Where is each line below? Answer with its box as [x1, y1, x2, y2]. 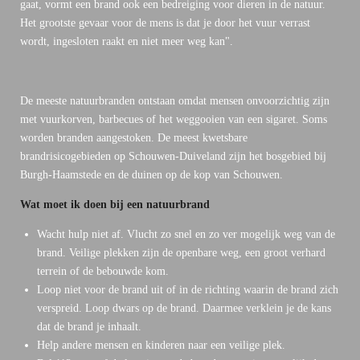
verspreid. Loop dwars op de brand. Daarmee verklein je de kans [37, 301, 331, 314]
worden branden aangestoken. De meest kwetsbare [20, 131, 247, 144]
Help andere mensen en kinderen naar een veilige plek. [37, 338, 285, 351]
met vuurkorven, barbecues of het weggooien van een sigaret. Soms [20, 112, 327, 125]
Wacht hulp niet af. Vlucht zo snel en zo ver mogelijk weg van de [37, 227, 335, 240]
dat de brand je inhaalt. [37, 320, 141, 333]
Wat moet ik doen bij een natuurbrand [20, 198, 210, 211]
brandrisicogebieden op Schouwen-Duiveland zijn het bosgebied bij [20, 149, 326, 162]
